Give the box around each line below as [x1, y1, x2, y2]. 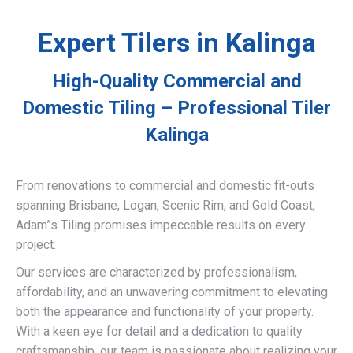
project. [16, 237, 56, 252]
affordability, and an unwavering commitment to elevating [16, 284, 328, 299]
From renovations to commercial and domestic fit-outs [16, 178, 314, 193]
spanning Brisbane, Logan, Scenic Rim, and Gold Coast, [16, 198, 315, 213]
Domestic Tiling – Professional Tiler [22, 97, 331, 119]
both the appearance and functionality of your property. [16, 304, 314, 319]
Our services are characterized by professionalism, [16, 265, 297, 280]
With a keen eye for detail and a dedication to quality [16, 324, 303, 339]
